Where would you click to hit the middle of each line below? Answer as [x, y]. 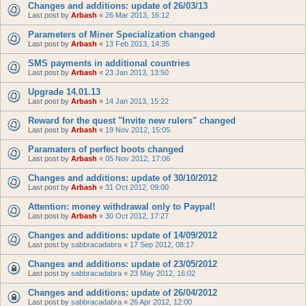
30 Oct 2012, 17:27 [137, 216]
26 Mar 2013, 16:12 [137, 15]
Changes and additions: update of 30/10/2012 [123, 178]
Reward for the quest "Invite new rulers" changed [132, 121]
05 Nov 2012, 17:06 [138, 158]
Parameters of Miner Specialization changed [122, 34]
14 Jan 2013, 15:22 [137, 101]
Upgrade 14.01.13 [64, 92]
